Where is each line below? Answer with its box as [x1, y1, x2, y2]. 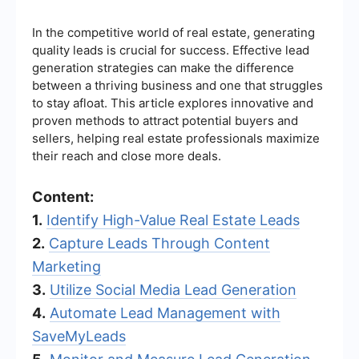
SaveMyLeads [32, 327, 126, 345]
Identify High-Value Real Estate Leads [46, 211, 300, 228]
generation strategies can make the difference [32, 59, 294, 75]
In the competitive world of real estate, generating [32, 24, 315, 40]
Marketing [32, 257, 101, 275]
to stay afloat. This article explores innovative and [32, 95, 313, 111]
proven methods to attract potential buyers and [32, 112, 298, 128]
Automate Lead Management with [50, 304, 280, 321]
